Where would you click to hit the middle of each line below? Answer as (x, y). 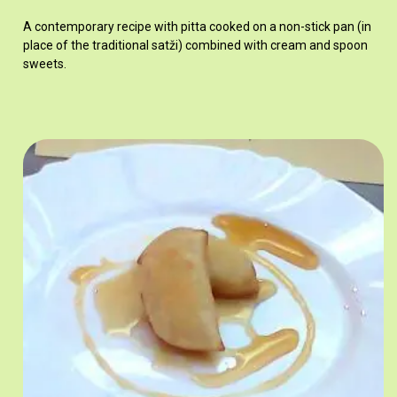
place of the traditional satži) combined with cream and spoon (195, 46)
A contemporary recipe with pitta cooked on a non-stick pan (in (197, 27)
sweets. (44, 64)
